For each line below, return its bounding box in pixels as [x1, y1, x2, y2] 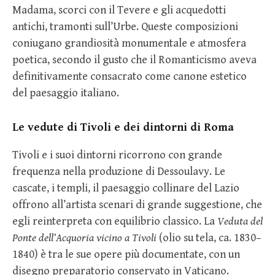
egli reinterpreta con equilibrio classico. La [12, 215, 217, 228]
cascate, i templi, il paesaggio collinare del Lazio [12, 182, 239, 195]
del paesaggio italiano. [12, 87, 119, 100]
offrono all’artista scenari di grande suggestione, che [12, 198, 262, 212]
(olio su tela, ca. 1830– [157, 231, 261, 245]
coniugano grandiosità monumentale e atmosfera [12, 37, 246, 50]
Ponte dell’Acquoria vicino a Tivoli [12, 231, 157, 245]
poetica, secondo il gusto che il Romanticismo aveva [12, 53, 257, 67]
